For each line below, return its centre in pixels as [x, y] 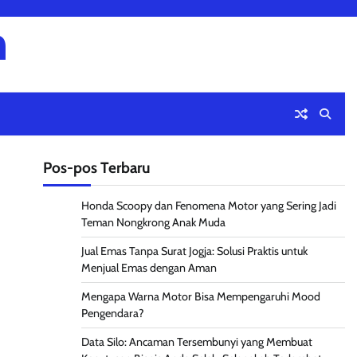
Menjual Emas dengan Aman [149, 268]
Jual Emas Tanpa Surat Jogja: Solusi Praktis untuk [194, 251]
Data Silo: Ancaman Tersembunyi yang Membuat [196, 342]
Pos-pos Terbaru [96, 168]
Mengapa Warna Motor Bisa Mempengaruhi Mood [200, 296]
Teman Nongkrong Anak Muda [153, 222]
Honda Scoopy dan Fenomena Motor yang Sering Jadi [208, 206]
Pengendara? [114, 313]
